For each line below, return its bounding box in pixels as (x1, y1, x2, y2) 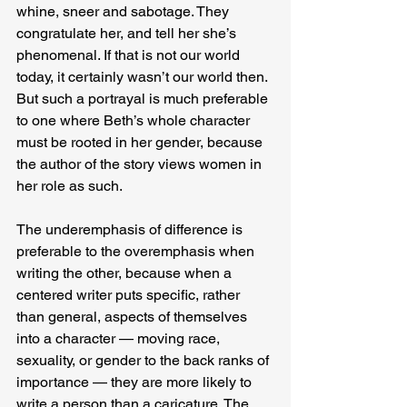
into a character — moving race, (16, 329, 223, 347)
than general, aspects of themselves (16, 307, 251, 325)
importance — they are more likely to (16, 372, 255, 391)
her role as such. (16, 176, 123, 194)
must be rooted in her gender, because (16, 133, 266, 151)
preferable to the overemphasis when (16, 242, 258, 260)
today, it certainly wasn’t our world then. (16, 67, 271, 85)
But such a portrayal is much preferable (16, 89, 272, 107)
